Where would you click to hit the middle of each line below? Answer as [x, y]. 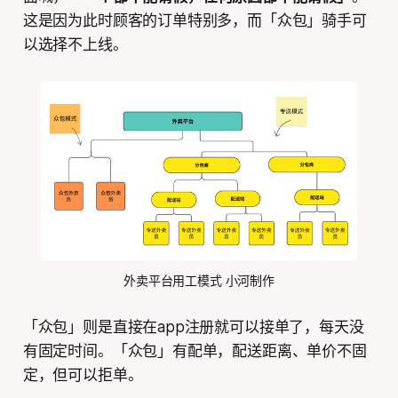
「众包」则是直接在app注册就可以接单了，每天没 [193, 326]
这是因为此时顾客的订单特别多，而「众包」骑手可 [195, 20]
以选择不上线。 [75, 44]
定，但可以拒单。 [83, 374]
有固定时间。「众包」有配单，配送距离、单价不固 [195, 350]
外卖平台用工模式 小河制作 [199, 280]
